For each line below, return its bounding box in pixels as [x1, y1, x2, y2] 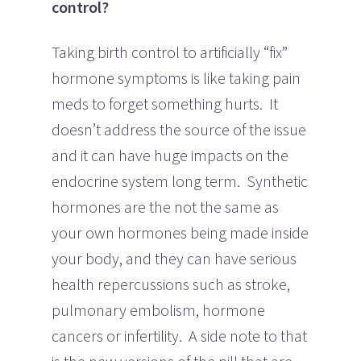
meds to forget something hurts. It [52, 93, 278, 114]
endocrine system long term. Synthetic [52, 170, 308, 191]
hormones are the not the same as [52, 196, 279, 217]
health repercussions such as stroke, [52, 273, 290, 294]
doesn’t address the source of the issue [52, 118, 306, 139]
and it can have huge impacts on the [52, 144, 288, 165]
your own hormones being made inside [52, 222, 309, 243]
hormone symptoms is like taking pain [52, 67, 301, 88]
